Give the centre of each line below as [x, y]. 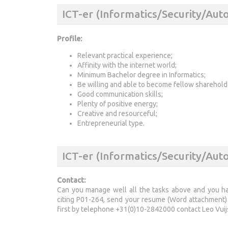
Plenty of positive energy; [118, 104]
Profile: [69, 38]
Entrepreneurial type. [111, 123]
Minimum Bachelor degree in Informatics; [141, 75]
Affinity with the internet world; [127, 65]
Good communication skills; [120, 94]
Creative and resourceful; [117, 113]
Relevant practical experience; [125, 55]
